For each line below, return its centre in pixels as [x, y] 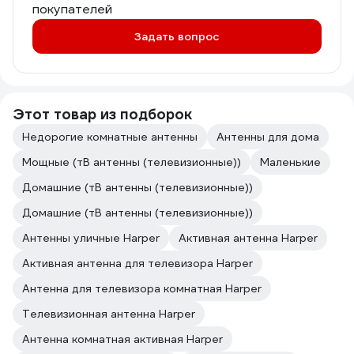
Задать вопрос [177, 36]
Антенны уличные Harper [91, 238]
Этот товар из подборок [102, 114]
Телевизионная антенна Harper [109, 314]
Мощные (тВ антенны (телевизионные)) [132, 162]
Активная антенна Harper [248, 238]
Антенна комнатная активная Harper [122, 339]
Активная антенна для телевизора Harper [137, 263]
